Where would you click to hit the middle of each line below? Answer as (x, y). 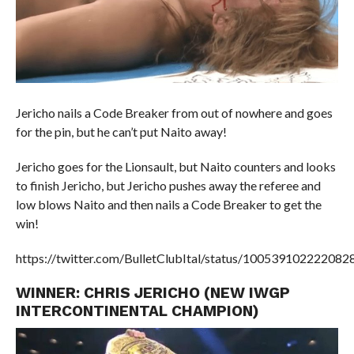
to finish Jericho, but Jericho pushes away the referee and (168, 186)
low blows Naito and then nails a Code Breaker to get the (168, 205)
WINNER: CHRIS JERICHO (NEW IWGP (153, 293)
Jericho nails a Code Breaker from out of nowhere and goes (174, 113)
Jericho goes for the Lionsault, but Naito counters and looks (175, 167)
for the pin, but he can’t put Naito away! (121, 132)
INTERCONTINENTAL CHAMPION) (137, 311)
